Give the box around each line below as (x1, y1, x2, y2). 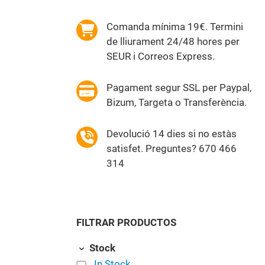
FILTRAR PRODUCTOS (76, 216, 176, 229)
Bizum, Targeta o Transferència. (106, 96, 247, 109)
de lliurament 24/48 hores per (106, 35, 240, 48)
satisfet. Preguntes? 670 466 (106, 143, 237, 155)
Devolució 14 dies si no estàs (106, 128, 237, 140)
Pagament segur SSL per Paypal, (106, 82, 251, 94)
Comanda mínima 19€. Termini (106, 21, 243, 33)
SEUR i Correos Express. (106, 50, 215, 63)
